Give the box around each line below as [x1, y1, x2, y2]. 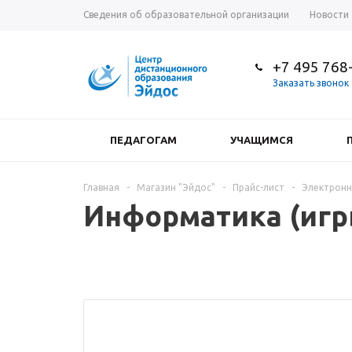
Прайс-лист [233, 182, 284, 192]
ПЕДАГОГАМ [110, 134, 177, 145]
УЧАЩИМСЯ [230, 134, 293, 145]
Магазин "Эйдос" [137, 182, 215, 192]
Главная [83, 182, 119, 192]
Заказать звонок [273, 77, 349, 88]
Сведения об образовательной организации [83, 9, 289, 20]
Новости [310, 9, 349, 20]
